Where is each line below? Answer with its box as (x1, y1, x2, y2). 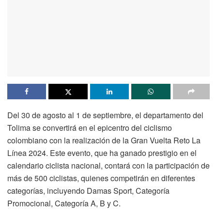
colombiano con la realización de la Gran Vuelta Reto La (7, 134, 201, 146)
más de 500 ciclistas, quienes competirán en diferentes (7, 172, 195, 184)
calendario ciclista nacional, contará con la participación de (7, 159, 210, 171)
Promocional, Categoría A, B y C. (7, 197, 121, 209)
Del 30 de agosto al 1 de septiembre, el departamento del (7, 109, 203, 121)
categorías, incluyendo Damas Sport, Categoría (7, 185, 170, 196)
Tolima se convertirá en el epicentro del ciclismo (7, 122, 172, 133)
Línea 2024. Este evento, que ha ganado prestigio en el (7, 147, 197, 158)
